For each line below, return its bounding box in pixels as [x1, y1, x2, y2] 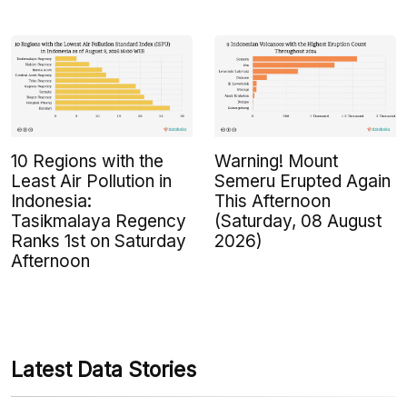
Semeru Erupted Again [214, 170, 391, 192]
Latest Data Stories [11, 356, 196, 382]
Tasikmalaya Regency [11, 210, 186, 232]
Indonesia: [11, 190, 92, 212]
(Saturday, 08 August [214, 210, 382, 232]
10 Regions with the [11, 150, 164, 172]
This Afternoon [214, 190, 331, 212]
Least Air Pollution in [11, 170, 172, 192]
